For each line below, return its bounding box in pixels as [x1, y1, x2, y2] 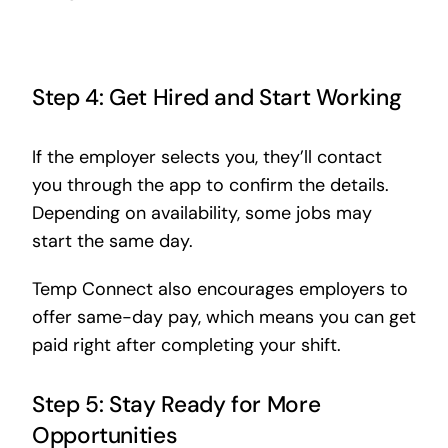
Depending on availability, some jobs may [31, 201, 372, 226]
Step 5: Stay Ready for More [31, 390, 321, 420]
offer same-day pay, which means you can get [31, 305, 416, 330]
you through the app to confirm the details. [31, 173, 389, 198]
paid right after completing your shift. [31, 333, 341, 358]
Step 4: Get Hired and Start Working [31, 83, 402, 113]
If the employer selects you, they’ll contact [31, 145, 382, 170]
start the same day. [31, 229, 193, 254]
